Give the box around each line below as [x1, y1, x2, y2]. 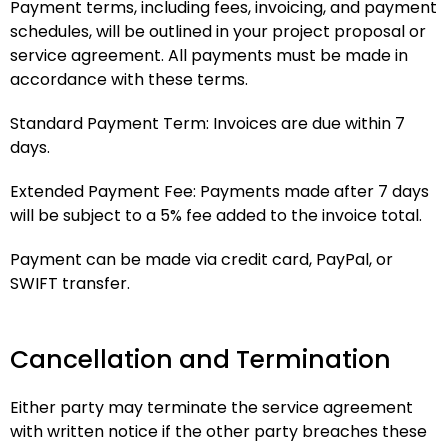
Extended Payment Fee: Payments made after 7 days [10, 180, 429, 203]
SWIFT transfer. [10, 272, 130, 295]
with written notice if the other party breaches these [10, 420, 427, 443]
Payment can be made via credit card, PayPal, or [10, 248, 393, 271]
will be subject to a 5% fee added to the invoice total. [10, 204, 422, 227]
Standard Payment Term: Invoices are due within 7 [10, 112, 405, 135]
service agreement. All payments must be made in [10, 44, 408, 67]
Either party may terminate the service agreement [10, 396, 413, 419]
